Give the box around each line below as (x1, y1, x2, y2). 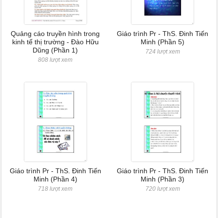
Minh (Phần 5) (141, 38, 185, 46)
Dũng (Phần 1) (33, 46, 78, 54)
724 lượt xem (145, 48, 180, 55)
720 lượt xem (145, 185, 180, 192)
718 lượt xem (38, 185, 73, 192)
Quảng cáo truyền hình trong (11, 30, 100, 37)
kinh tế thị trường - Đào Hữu (12, 38, 99, 46)
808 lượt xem (38, 56, 73, 63)
